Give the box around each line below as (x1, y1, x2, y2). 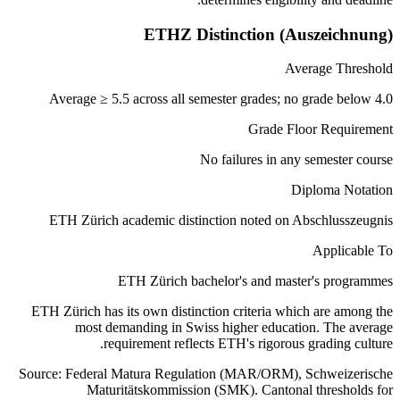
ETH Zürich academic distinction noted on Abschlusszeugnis (49, 212, 393, 229)
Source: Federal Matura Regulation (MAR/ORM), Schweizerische (19, 366, 393, 382)
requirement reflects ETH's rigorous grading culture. (104, 336, 393, 352)
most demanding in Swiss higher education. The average (75, 320, 393, 336)
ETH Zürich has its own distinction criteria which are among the (31, 304, 393, 320)
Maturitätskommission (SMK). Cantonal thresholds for (87, 382, 393, 398)
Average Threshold (285, 61, 393, 77)
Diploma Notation (291, 182, 393, 198)
